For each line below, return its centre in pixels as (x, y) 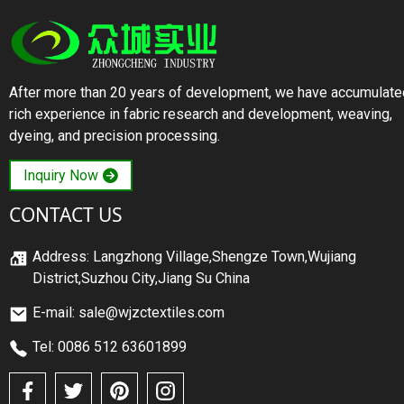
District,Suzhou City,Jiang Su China (141, 279)
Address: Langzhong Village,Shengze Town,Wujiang (194, 257)
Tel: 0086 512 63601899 (110, 347)
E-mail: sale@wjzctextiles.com (129, 313)
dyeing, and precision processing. (115, 135)
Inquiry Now (61, 175)
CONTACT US (66, 214)
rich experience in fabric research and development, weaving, (201, 114)
